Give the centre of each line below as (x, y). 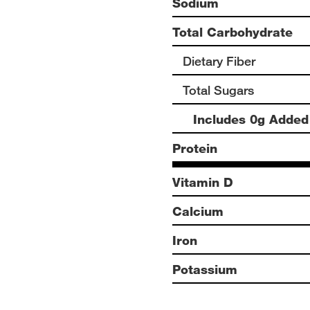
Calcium (198, 211)
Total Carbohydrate (232, 32)
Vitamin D (203, 182)
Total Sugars (218, 90)
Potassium (205, 269)
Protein (195, 148)
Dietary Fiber (219, 61)
